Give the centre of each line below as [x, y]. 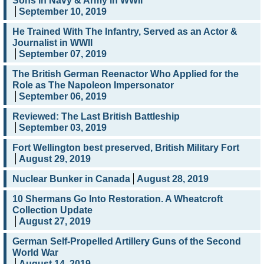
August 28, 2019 [173, 179]
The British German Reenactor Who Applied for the [126, 74]
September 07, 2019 [63, 54]
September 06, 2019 [63, 97]
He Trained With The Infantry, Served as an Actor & [125, 32]
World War [35, 253]
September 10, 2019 [63, 12]
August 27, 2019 [55, 222]
